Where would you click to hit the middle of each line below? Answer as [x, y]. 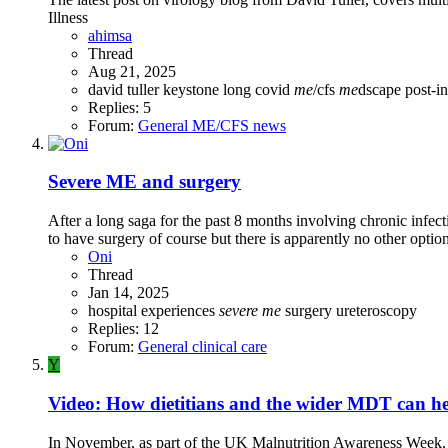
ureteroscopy [376, 311]
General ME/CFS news [212, 125]
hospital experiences [153, 311]
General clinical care [202, 347]
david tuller [125, 89]
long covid [258, 89]
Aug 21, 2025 [132, 71]
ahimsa [110, 35]
